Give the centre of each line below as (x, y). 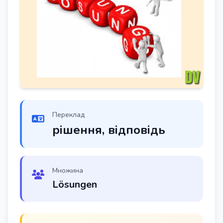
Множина (68, 171)
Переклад (68, 115)
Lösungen (75, 185)
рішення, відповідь (109, 130)
